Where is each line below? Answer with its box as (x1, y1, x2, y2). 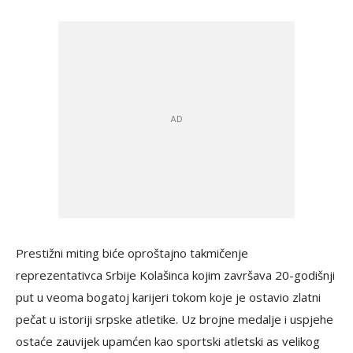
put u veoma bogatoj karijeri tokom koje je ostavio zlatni (16, 288, 321, 305)
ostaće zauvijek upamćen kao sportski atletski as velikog (16, 333, 320, 349)
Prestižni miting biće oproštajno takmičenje (16, 244, 248, 261)
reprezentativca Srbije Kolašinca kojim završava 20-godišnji (16, 266, 335, 283)
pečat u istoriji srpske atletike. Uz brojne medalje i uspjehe (16, 310, 333, 327)
